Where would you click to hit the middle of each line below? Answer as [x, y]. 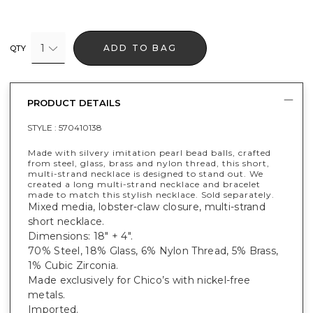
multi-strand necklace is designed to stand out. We [146, 173]
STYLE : [43, 127]
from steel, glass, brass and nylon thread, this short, [149, 163]
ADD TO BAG [140, 48]
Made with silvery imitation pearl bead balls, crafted [150, 152]
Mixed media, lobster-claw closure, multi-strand [147, 206]
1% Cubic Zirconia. [73, 265]
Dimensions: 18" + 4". [81, 236]
